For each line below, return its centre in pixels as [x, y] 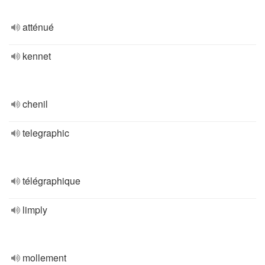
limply [35, 210]
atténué [38, 27]
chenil [35, 104]
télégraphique [51, 181]
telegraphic [46, 133]
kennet [37, 56]
